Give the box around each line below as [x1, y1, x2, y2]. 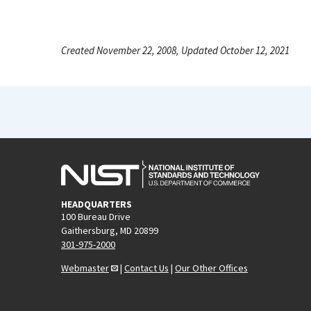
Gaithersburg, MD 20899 [61, 224, 158, 237]
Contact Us [124, 261, 169, 274]
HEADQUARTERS [61, 197, 132, 210]
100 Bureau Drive [61, 210, 131, 223]
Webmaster [61, 261, 109, 274]
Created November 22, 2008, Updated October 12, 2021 [61, 44, 289, 57]
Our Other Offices [175, 261, 248, 274]
